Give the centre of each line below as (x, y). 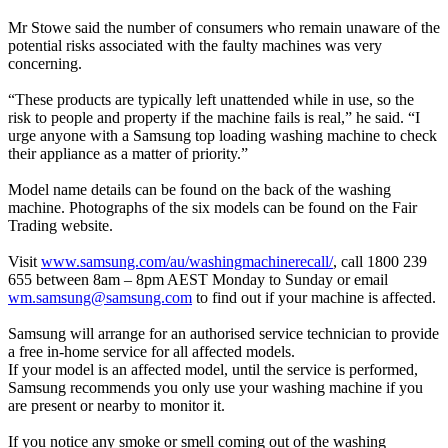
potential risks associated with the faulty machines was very (195, 45)
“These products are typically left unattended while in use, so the (211, 99)
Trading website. (60, 225)
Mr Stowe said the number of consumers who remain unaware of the (224, 27)
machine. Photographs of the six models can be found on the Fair (212, 207)
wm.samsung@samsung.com (100, 297)
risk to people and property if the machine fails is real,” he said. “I (214, 117)
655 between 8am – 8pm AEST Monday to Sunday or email (198, 279)
